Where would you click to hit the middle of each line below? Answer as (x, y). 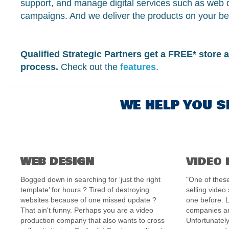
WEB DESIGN (57, 162)
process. (41, 67)
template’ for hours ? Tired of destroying (85, 190)
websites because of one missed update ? (88, 200)
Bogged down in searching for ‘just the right (90, 179)
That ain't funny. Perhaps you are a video (87, 210)
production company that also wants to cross (93, 220)
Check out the (90, 67)
